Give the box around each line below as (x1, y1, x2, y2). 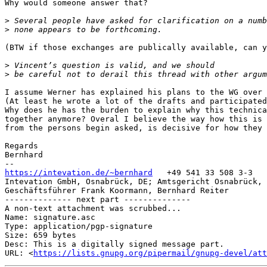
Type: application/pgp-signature (5, 222, 153, 231)
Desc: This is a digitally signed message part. (5, 240, 224, 249)
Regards (5, 141, 38, 151)
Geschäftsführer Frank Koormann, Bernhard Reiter (5, 186, 229, 195)
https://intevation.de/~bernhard (5, 168, 153, 178)
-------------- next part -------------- (5, 195, 191, 204)
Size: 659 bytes (5, 231, 76, 240)
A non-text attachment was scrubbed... (5, 204, 181, 213)
